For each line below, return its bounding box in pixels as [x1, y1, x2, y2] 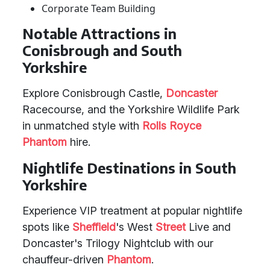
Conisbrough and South [22, 42, 182, 59]
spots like [22, 221, 72, 233]
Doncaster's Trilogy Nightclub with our [22, 237, 213, 250]
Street [155, 221, 186, 233]
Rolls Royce [142, 119, 201, 132]
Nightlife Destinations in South [22, 159, 236, 177]
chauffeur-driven [22, 253, 107, 266]
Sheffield [72, 221, 116, 233]
